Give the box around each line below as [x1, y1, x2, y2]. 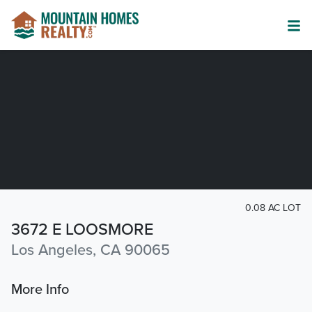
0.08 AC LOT [245, 202, 301, 214]
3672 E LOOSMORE [11, 219, 153, 240]
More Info [11, 281, 69, 299]
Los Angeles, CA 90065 [11, 241, 170, 260]
